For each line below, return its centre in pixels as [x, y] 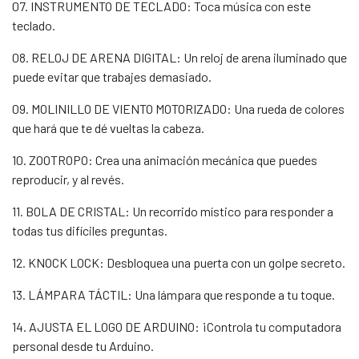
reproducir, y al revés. [68, 179]
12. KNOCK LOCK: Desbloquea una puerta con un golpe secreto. [179, 262]
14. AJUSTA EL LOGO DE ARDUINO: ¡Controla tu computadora [177, 327]
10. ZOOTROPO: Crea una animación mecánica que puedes [165, 160]
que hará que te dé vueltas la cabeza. [108, 128]
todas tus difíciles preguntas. [90, 230]
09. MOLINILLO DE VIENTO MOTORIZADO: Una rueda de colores [178, 109]
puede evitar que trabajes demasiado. [112, 77]
